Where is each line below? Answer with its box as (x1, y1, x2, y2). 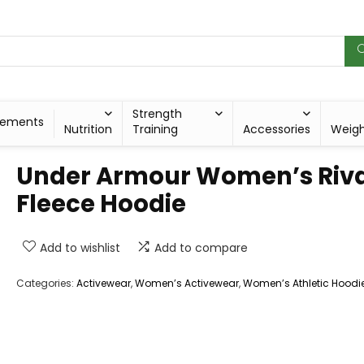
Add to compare (154, 240, 248, 257)
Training (132, 121, 178, 138)
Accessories (243, 121, 311, 138)
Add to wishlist (40, 240, 120, 257)
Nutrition (63, 121, 112, 138)
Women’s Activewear (135, 276, 239, 291)
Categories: (16, 276, 76, 291)
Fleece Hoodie (16, 188, 186, 221)
